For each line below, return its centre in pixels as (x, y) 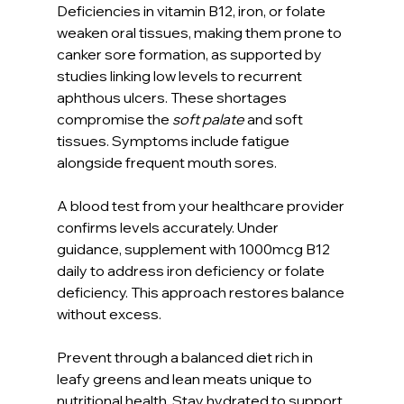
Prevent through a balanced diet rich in (186, 357)
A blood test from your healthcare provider (202, 205)
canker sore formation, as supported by (190, 54)
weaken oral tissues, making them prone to (200, 32)
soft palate (208, 119)
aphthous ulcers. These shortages (173, 97)
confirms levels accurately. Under (169, 227)
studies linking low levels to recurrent (180, 75)
